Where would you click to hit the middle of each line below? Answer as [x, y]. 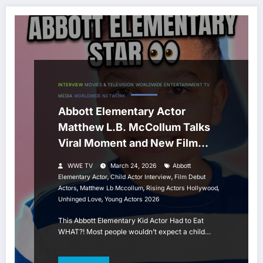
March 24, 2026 [134, 166]
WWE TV [80, 166]
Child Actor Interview [141, 177]
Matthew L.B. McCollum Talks [134, 127]
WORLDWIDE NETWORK [100, 96]
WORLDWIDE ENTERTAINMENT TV [173, 85]
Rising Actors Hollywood [182, 188]
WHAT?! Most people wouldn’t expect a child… [134, 232]
